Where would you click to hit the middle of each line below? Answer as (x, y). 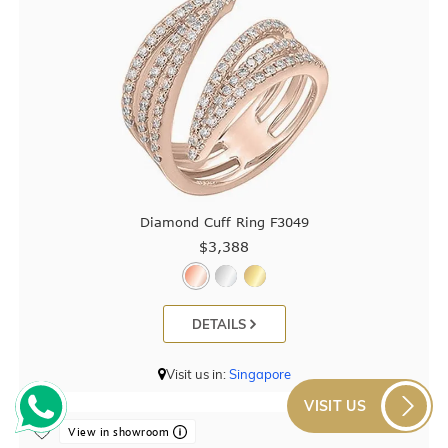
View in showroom (120, 432)
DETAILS (221, 324)
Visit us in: (197, 374)
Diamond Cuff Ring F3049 (224, 222)
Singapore (259, 374)
